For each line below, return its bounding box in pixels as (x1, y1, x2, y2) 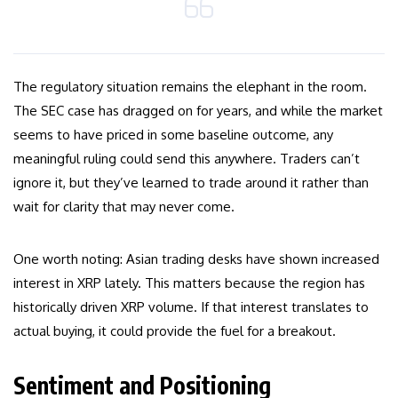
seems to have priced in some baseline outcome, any (13, 126, 333, 144)
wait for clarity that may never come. (13, 198, 235, 216)
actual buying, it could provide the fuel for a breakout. (13, 322, 336, 340)
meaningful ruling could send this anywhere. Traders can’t (13, 150, 360, 168)
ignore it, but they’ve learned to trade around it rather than (13, 174, 369, 192)
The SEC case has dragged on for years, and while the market (13, 102, 383, 120)
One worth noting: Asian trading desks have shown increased (13, 251, 379, 268)
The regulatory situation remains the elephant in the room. (13, 78, 367, 96)
